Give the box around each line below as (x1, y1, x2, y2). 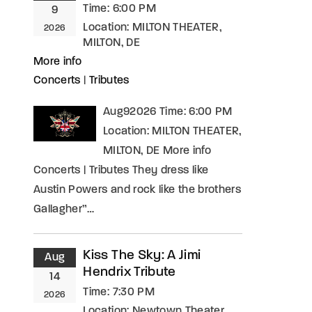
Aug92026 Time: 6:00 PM (103, 107, 233, 118)
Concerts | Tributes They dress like (33, 165, 209, 176)
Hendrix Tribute (83, 266, 176, 279)
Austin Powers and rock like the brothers (33, 185, 242, 196)
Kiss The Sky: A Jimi (83, 249, 201, 263)
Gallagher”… (33, 204, 95, 215)
